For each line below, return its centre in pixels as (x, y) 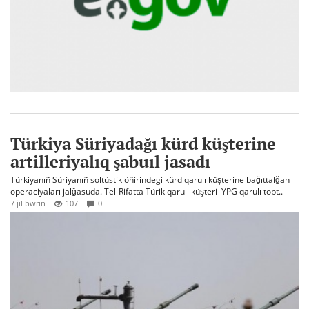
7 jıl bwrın (28, 203)
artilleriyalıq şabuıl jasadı (110, 162)
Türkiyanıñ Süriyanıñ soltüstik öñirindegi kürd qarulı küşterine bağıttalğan (150, 180)
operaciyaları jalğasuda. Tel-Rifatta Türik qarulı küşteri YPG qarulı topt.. (147, 192)
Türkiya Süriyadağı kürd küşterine (143, 144)
